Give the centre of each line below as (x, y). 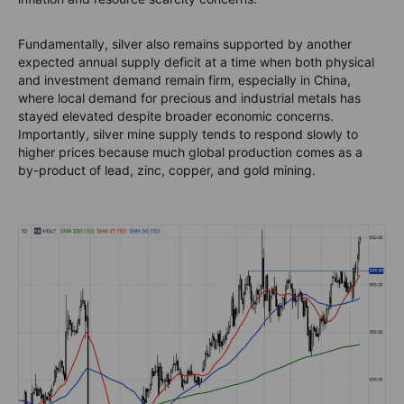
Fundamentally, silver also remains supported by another (185, 44)
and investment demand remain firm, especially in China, (184, 80)
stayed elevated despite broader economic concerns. (176, 116)
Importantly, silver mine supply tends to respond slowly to (188, 134)
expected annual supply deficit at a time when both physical (196, 62)
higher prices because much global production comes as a (190, 152)
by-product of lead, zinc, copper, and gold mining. (167, 170)
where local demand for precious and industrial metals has (189, 98)
